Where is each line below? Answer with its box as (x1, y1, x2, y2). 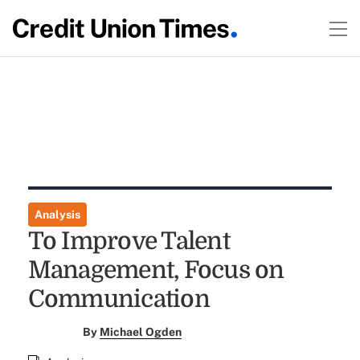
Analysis (34, 208, 80, 221)
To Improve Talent (27, 227, 230, 255)
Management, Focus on (27, 256, 284, 284)
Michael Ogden (100, 325, 182, 338)
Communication (27, 285, 210, 313)
